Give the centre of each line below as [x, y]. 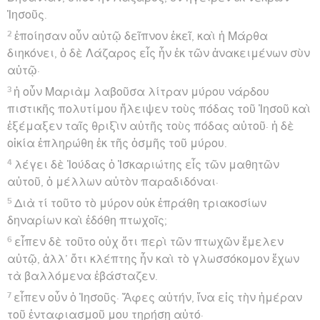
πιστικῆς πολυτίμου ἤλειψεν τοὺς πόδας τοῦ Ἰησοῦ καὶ [159, 109]
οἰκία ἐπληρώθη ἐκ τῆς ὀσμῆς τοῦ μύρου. [117, 143]
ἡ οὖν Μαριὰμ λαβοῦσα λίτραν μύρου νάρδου [142, 92]
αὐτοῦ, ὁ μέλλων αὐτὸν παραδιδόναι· [113, 182]
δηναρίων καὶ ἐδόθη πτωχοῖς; [87, 220]
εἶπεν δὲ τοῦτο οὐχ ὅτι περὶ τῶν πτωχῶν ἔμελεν [149, 242]
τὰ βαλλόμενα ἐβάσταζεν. [82, 276]
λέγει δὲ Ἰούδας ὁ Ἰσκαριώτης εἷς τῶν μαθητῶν [147, 165]
